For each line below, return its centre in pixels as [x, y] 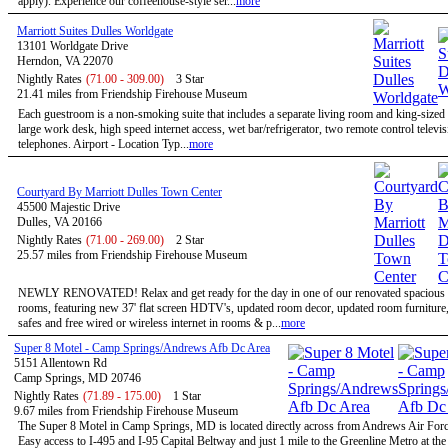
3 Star [190, 79]
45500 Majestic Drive [68, 207]
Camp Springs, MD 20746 [77, 378]
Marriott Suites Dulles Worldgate [95, 31]
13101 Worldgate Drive [72, 46]
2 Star [190, 240]
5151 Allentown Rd [60, 363]
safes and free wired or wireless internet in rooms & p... [149, 323]
